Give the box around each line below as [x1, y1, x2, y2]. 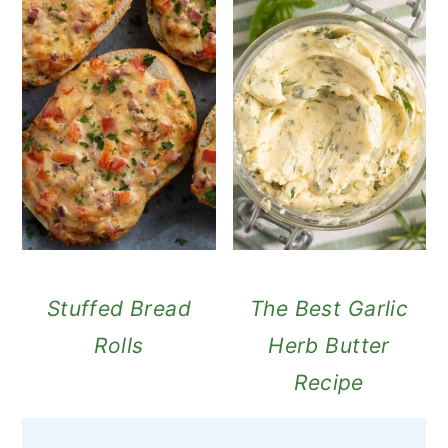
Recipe [294, 369, 364, 395]
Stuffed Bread [46, 295, 192, 321]
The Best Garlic [249, 295, 409, 321]
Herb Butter [268, 332, 390, 358]
